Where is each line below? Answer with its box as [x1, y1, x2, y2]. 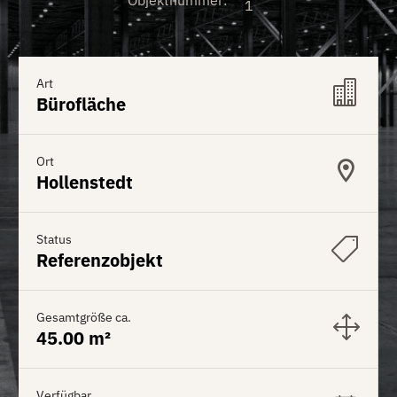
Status [36, 230, 72, 247]
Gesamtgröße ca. [36, 308, 131, 325]
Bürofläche [36, 91, 126, 116]
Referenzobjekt [36, 247, 163, 272]
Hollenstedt [36, 169, 133, 194]
